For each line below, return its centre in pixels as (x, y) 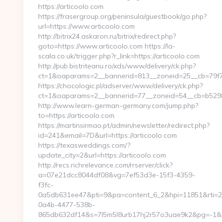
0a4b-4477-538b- (67, 205)
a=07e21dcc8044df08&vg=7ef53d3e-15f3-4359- (117, 175)
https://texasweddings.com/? (84, 145)
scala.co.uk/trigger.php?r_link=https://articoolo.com (119, 56)
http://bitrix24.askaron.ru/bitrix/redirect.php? (107, 36)
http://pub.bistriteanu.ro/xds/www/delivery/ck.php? (117, 66)
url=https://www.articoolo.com (86, 26)
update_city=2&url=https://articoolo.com (102, 155)
